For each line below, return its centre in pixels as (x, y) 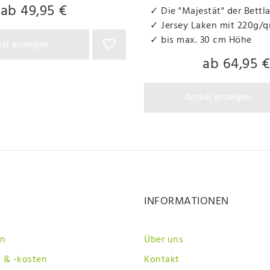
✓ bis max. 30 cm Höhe (201, 40)
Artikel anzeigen (218, 97)
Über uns (164, 240)
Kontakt (162, 259)
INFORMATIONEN (187, 201)
